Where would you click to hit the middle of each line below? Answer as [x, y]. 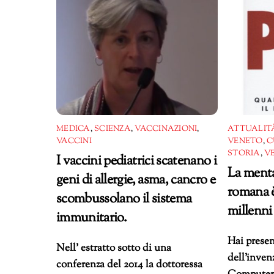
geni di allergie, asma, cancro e [136, 180]
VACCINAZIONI [166, 129]
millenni [250, 211]
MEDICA [73, 129]
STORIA [244, 154]
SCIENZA [113, 129]
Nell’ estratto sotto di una [114, 249]
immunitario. [92, 218]
